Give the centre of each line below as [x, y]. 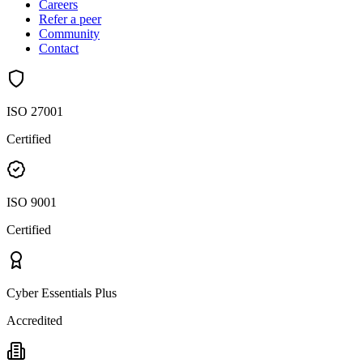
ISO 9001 [32, 203]
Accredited [34, 321]
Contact [59, 49]
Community [69, 34]
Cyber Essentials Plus [62, 293]
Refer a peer [70, 19]
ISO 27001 [35, 112]
